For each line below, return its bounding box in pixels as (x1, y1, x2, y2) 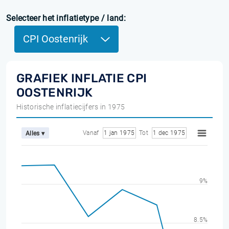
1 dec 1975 (153, 129, 185, 136)
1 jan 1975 (104, 129, 134, 136)
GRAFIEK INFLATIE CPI (16, 71, 147, 85)
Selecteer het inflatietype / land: (6, 13, 126, 23)
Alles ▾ (26, 129, 45, 137)
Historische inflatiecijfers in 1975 (16, 103, 125, 111)
